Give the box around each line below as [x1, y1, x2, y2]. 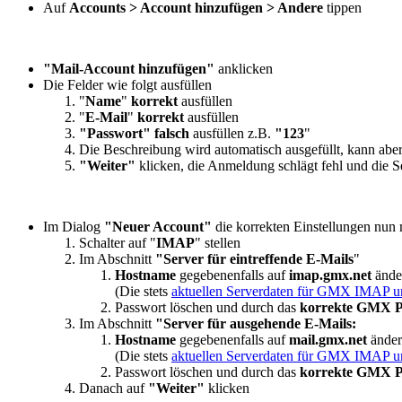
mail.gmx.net [289, 331, 367, 347]
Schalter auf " [79, 234, 156, 250]
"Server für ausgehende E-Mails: [155, 315, 356, 331]
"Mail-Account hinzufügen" [43, 60, 214, 76]
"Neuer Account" [104, 218, 212, 234]
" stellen [195, 234, 240, 250]
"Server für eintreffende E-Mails [155, 250, 354, 267]
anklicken [214, 60, 273, 76]
